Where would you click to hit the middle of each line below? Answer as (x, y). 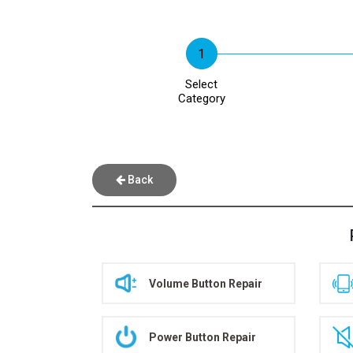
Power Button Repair (203, 337)
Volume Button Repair (206, 283)
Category (201, 98)
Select (202, 84)
